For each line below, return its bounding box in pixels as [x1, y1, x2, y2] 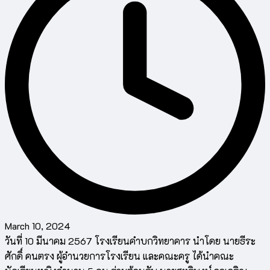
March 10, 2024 [5, 219, 71, 232]
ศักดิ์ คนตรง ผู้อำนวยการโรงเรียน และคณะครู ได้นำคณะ [5, 250, 234, 262]
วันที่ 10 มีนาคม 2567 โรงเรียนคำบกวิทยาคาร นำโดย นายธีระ [5, 234, 256, 247]
